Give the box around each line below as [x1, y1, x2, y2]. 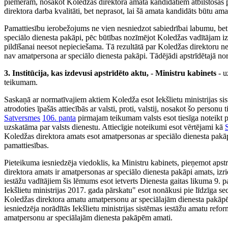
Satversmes [4, 113, 40, 123]
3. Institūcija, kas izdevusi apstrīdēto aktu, [4, 69, 149, 78]
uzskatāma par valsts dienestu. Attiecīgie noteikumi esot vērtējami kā [4, 123, 225, 132]
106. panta [42, 113, 76, 123]
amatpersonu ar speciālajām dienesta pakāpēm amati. [4, 213, 173, 222]
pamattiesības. [4, 141, 49, 150]
